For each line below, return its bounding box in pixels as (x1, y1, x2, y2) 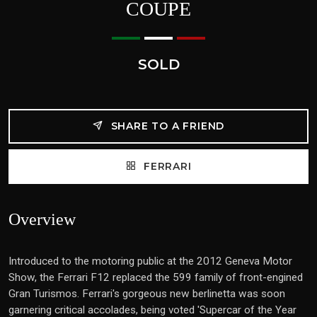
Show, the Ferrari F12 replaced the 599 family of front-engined (8, 271, 303, 284)
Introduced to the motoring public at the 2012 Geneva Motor (8, 255, 292, 267)
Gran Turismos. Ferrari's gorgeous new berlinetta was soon (8, 287, 285, 300)
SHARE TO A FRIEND (107, 120, 225, 132)
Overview (8, 210, 76, 229)
